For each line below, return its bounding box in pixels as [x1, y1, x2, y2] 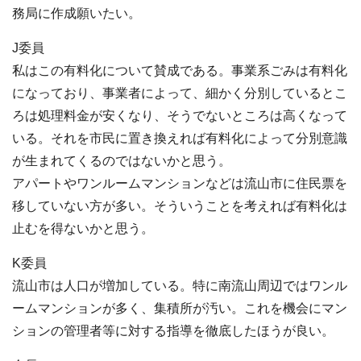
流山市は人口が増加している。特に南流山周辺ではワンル [12, 279, 347, 293]
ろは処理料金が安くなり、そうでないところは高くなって [12, 109, 347, 123]
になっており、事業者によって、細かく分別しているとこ [12, 86, 347, 101]
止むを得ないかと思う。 [12, 222, 154, 236]
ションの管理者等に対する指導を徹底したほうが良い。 [12, 324, 334, 338]
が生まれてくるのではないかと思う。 [12, 154, 231, 168]
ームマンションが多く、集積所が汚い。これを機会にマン [12, 301, 347, 316]
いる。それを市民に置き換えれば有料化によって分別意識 [12, 131, 347, 146]
